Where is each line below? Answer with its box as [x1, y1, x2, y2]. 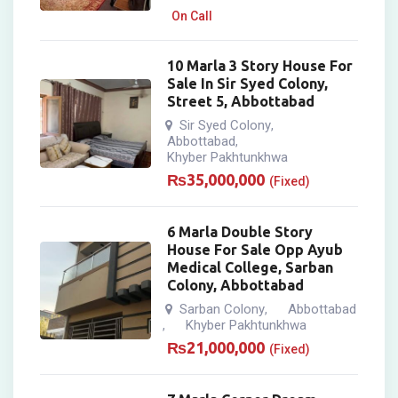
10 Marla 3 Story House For [167, 58, 354, 75]
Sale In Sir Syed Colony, [167, 76, 329, 92]
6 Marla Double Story [167, 224, 314, 241]
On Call [171, 9, 213, 24]
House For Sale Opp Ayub [167, 242, 344, 259]
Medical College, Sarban [167, 259, 334, 276]
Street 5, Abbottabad [167, 93, 315, 110]
